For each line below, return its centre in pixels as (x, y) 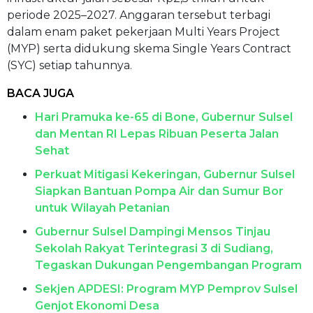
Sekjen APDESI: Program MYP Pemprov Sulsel (166, 289)
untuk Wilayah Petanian (102, 208)
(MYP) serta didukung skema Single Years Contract (149, 48)
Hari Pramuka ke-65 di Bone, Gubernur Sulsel (164, 117)
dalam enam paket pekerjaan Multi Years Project (144, 31)
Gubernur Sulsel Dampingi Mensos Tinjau (153, 231)
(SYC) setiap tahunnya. (70, 65)
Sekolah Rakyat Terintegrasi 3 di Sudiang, (154, 248)
